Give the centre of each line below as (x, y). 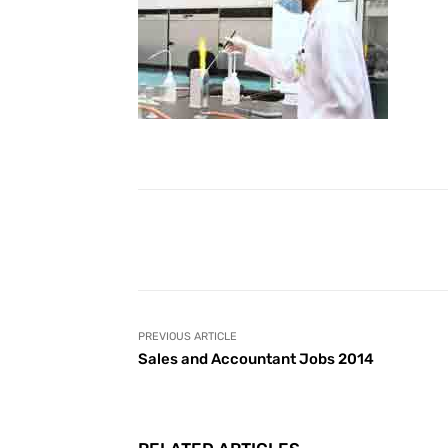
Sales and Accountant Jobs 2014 (256, 359)
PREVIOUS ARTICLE (187, 336)
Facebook (334, 239)
